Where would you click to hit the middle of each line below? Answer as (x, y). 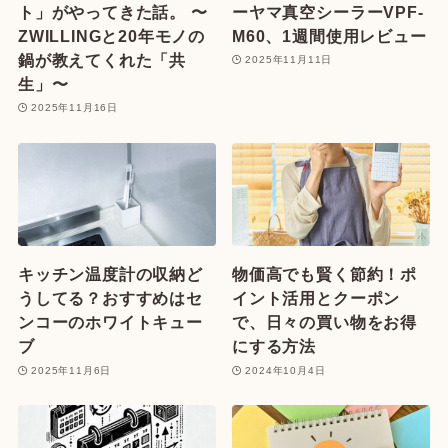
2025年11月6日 (71, 370)
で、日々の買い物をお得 (324, 322)
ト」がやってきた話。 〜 (112, 11)
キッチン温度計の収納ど (110, 274)
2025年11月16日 (75, 108)
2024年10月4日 (285, 370)
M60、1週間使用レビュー (329, 35)
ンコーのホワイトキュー (110, 322)
